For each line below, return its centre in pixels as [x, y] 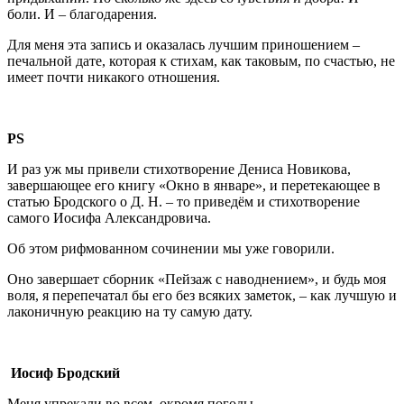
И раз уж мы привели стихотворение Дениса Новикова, [179, 169]
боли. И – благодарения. [82, 14]
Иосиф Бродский [64, 372]
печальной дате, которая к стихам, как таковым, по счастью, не [201, 60]
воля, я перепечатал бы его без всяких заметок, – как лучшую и [202, 295]
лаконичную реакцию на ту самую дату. [130, 311]
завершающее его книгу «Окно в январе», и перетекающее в [194, 185]
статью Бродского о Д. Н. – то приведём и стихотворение [184, 201]
